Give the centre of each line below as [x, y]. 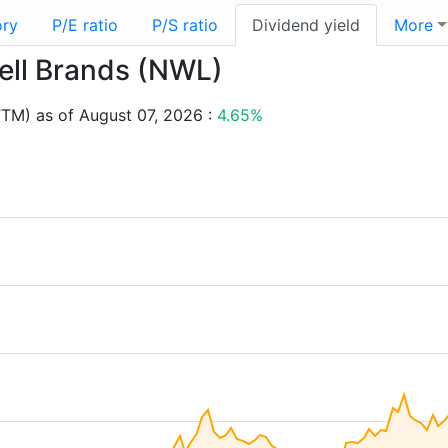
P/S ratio [185, 25]
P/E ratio [85, 25]
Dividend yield [306, 25]
